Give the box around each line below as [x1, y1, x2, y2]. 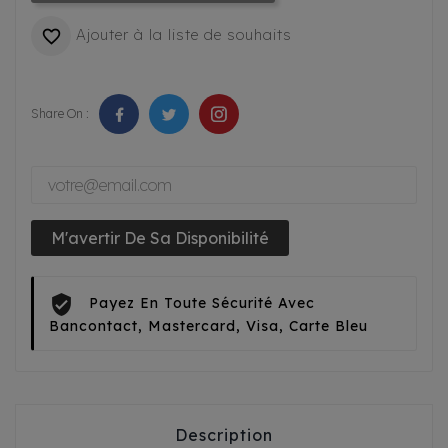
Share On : [31, 106, 89, 122]
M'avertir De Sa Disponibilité [51, 228, 269, 249]
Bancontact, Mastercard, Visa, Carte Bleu [49, 317, 368, 336]
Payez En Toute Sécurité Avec [89, 294, 315, 313]
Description [175, 425, 273, 446]
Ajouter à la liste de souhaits [76, 25, 292, 45]
